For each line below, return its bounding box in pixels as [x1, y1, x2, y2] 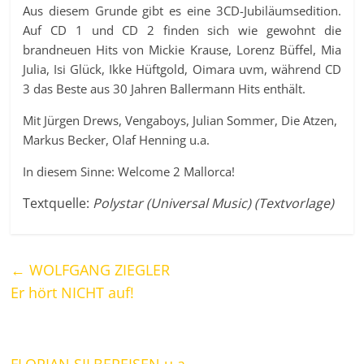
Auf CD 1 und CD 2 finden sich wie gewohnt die [23, 22, 341, 39]
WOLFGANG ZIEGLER [25, 260, 171, 280]
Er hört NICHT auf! [11, 283, 135, 303]
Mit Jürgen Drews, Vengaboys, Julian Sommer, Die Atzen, [23, 112, 338, 129]
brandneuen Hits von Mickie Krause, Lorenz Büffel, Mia [23, 41, 341, 58]
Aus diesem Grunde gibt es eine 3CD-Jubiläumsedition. [23, 2, 341, 19]
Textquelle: [23, 194, 93, 213]
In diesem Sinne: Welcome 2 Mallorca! [23, 163, 236, 180]
